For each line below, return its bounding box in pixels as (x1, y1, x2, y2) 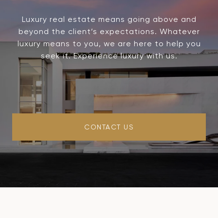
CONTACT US (84, 123, 134, 131)
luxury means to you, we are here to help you (17, 39, 201, 48)
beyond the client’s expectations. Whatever (18, 27, 200, 36)
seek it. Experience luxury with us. (40, 51, 178, 60)
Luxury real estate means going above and (21, 15, 197, 24)
